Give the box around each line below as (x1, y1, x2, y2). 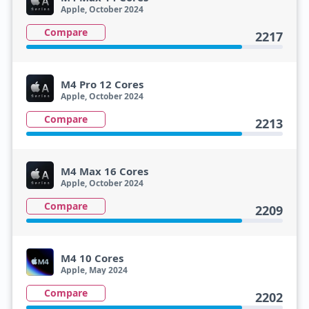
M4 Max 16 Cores (60, 164, 148, 178)
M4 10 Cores (60, 251, 123, 265)
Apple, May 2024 (60, 264, 128, 276)
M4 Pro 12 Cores (60, 77, 143, 91)
